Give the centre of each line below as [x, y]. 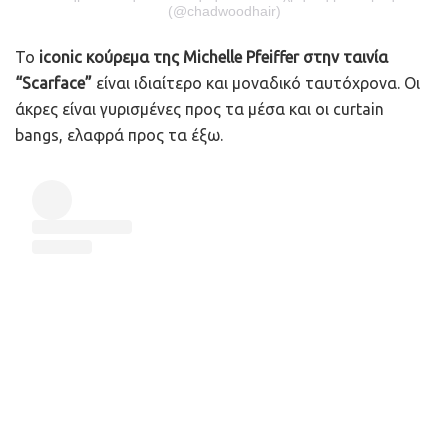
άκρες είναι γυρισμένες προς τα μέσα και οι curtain [199, 109]
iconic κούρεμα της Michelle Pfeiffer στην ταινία [211, 57]
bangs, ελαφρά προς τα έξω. [121, 135]
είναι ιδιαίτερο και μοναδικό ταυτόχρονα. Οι [256, 83]
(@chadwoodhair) [224, 11]
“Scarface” [53, 83]
